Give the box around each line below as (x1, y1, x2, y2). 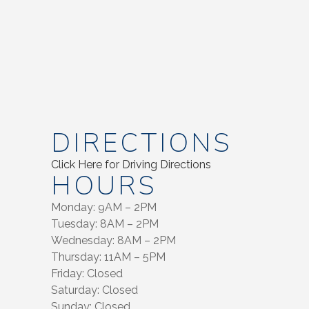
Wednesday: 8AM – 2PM (51, 233, 176, 247)
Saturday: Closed (51, 283, 138, 297)
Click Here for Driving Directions (51, 157, 211, 171)
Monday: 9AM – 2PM (51, 200, 157, 214)
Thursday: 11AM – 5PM (51, 250, 166, 263)
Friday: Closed (51, 266, 123, 280)
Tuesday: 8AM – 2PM (51, 217, 159, 230)
